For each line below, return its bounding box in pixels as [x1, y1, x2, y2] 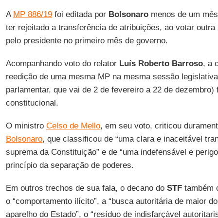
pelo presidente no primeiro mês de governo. [5, 36, 168, 45]
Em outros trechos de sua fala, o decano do [5, 183, 167, 193]
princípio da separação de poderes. [5, 161, 134, 170]
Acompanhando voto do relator [5, 59, 119, 68]
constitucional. [5, 98, 58, 108]
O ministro [5, 121, 46, 130]
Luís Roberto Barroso [119, 59, 203, 68]
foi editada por [52, 10, 109, 19]
